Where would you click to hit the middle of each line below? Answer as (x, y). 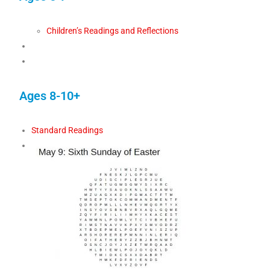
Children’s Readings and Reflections (113, 31)
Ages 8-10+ (50, 96)
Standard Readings (67, 130)
